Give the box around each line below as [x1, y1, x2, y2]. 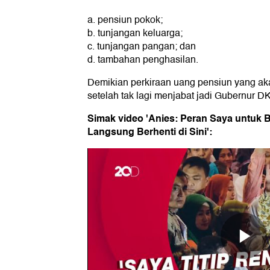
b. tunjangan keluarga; [87, 25, 183, 42]
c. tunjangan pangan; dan [87, 39, 196, 55]
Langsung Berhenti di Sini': [87, 124, 212, 140]
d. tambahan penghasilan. [87, 52, 198, 68]
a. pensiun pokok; [87, 12, 163, 28]
